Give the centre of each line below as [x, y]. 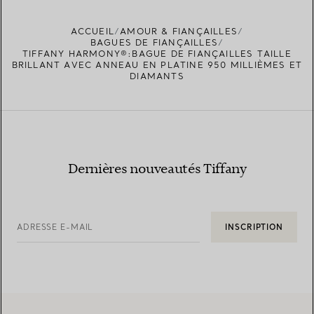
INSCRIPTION [254, 227]
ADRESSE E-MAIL [55, 227]
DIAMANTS [157, 76]
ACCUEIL [93, 32]
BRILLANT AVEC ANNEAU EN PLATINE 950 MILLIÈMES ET [157, 65]
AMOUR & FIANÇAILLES [179, 32]
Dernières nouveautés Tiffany [157, 170]
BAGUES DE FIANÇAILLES [154, 43]
